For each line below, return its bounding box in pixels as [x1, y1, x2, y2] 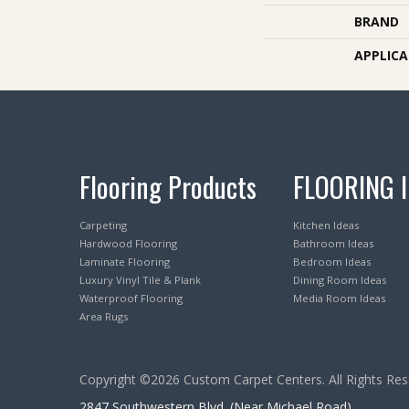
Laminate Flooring [79, 255, 170, 269]
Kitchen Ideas [293, 218, 359, 233]
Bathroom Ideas [293, 236, 373, 251]
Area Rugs [79, 309, 128, 324]
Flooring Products [79, 166, 257, 208]
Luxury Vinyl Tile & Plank [79, 273, 201, 288]
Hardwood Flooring [79, 236, 177, 251]
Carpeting [79, 218, 127, 233]
